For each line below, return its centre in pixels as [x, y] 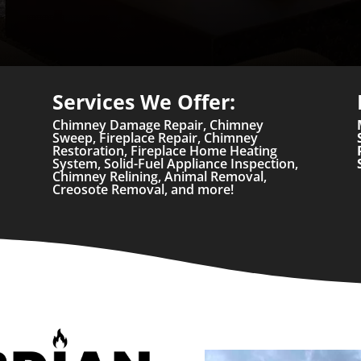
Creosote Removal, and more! [143, 190]
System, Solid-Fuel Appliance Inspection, [175, 164]
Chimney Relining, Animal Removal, [159, 177]
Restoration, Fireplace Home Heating [164, 151]
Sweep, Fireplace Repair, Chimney [155, 138]
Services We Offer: [143, 102]
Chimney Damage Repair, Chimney [158, 125]
